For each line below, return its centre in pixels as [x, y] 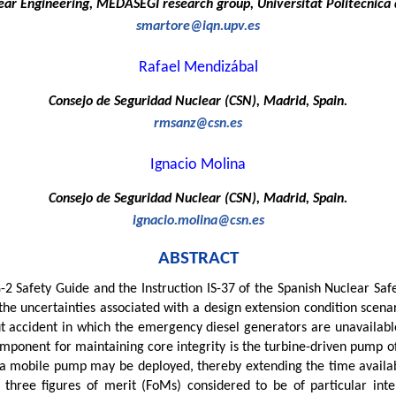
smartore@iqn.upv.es [198, 26]
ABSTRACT [198, 258]
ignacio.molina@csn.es [198, 221]
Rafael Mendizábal [198, 67]
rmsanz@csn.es [198, 123]
